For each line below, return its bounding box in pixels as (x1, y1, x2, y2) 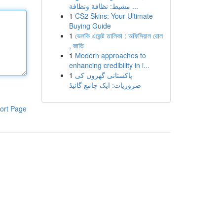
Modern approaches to (74, 50, 146, 60)
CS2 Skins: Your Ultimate (74, 11, 153, 21)
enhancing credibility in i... (69, 60, 149, 70)
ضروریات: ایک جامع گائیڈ (69, 80, 141, 90)
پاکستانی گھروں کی (74, 70, 132, 80)
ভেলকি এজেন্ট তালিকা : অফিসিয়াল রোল (74, 31, 163, 40)
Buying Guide (69, 21, 111, 31)
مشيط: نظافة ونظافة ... (130, 1, 138, 11)
